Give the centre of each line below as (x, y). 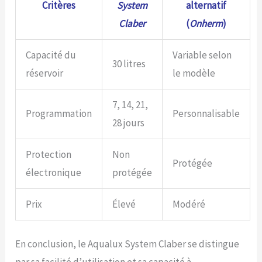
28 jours (129, 123)
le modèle (194, 73)
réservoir (45, 73)
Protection (49, 154)
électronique (54, 172)
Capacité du (51, 55)
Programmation (59, 113)
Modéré (189, 204)
